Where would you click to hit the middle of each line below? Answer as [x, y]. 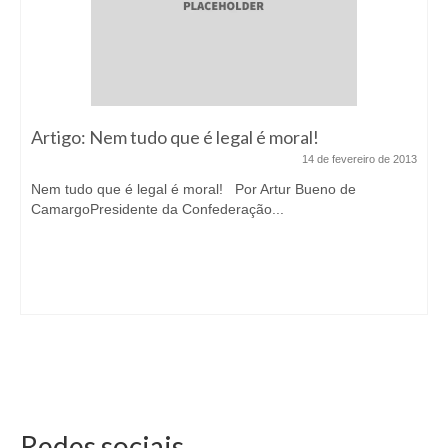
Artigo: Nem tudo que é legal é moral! [175, 137]
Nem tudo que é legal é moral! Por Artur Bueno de [193, 189]
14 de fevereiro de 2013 [359, 159]
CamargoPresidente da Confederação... [157, 209]
